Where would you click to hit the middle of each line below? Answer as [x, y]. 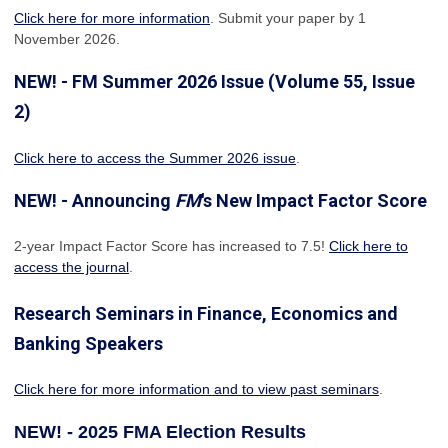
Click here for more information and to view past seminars [196, 388]
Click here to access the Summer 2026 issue [155, 157]
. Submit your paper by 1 [288, 17]
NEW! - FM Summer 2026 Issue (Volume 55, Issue [214, 81]
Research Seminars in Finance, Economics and [206, 313]
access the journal [71, 266]
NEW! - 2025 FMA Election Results [162, 431]
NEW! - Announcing [94, 200]
